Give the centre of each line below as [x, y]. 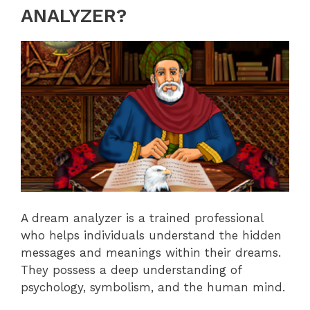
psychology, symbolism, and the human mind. [153, 287]
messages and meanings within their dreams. [151, 252]
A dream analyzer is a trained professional [142, 218]
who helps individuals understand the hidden [151, 235]
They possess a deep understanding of [131, 270]
